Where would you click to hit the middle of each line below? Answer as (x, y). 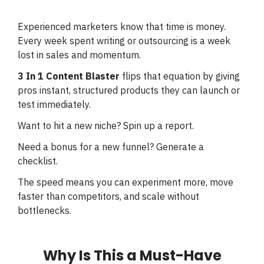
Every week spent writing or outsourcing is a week (124, 41)
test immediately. (55, 104)
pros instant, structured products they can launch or (129, 90)
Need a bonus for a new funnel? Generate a (111, 147)
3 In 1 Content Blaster (70, 76)
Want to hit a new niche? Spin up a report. (107, 126)
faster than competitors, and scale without (108, 196)
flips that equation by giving (181, 76)
